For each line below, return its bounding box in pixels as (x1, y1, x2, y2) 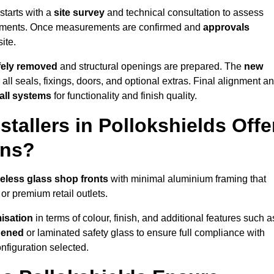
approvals (203, 22, 250, 33)
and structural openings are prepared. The (57, 61, 244, 72)
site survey (54, 7, 105, 18)
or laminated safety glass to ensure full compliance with (24, 228, 265, 239)
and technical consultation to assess (105, 7, 264, 18)
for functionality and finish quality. (54, 91, 197, 102)
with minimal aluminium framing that (108, 174, 266, 185)
